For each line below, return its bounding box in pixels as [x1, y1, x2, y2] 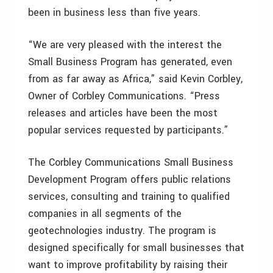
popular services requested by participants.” [28, 123, 229, 137]
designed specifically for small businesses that [28, 241, 244, 255]
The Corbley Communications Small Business [28, 155, 233, 169]
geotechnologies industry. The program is [28, 224, 216, 238]
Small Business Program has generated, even [28, 55, 232, 69]
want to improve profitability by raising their [28, 258, 227, 272]
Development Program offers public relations [28, 172, 231, 186]
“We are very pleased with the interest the [28, 38, 222, 52]
